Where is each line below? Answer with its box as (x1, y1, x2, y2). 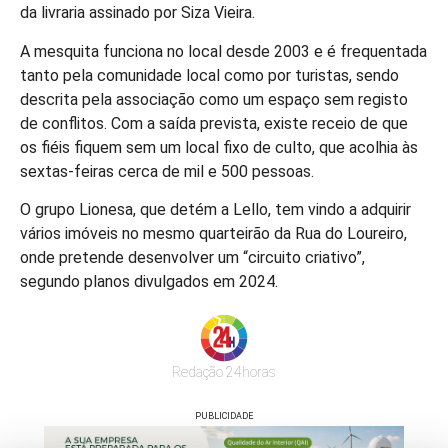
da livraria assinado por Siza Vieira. (20, 3, 255, 23)
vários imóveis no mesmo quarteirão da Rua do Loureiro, (20, 224, 407, 244)
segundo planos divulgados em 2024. (20, 272, 278, 292)
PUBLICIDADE (195, 411, 253, 422)
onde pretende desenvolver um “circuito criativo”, (20, 248, 365, 268)
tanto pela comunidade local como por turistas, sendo (20, 65, 399, 85)
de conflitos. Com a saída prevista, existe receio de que (20, 113, 408, 133)
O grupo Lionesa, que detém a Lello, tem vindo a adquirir (20, 200, 411, 220)
